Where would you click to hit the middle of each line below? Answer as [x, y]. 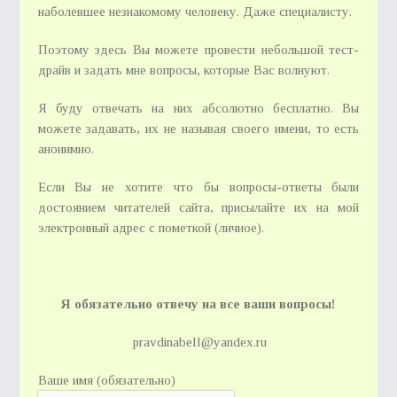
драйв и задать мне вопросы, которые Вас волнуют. [183, 70]
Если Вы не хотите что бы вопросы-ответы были [198, 187]
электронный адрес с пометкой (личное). [151, 228]
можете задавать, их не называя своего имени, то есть [198, 128]
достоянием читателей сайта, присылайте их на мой [198, 207]
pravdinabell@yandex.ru [198, 342]
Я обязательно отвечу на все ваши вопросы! [198, 304]
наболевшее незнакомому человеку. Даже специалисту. [195, 12]
